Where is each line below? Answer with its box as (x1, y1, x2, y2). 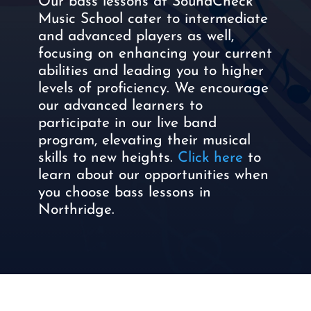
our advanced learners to (37, 99, 203, 114)
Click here (177, 151, 243, 166)
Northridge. (37, 203, 119, 218)
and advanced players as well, (37, 29, 234, 44)
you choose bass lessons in (37, 185, 211, 201)
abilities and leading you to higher (37, 64, 264, 79)
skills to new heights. (37, 151, 178, 166)
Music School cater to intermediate (37, 12, 268, 27)
